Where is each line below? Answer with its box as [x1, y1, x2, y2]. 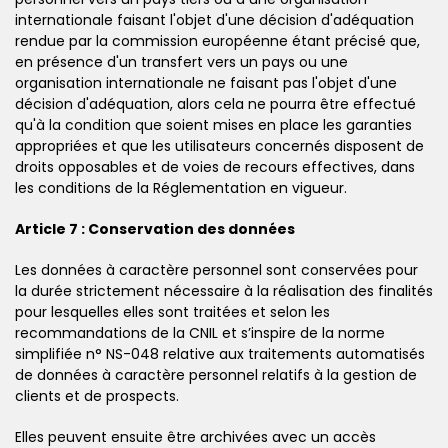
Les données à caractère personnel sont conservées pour [15, 259, 418, 280]
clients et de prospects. [15, 385, 179, 406]
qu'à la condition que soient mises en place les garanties [15, 114, 412, 135]
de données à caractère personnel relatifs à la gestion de [15, 364, 417, 385]
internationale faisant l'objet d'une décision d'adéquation [15, 9, 414, 30]
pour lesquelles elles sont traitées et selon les [15, 301, 330, 322]
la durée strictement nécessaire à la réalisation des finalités [15, 280, 433, 301]
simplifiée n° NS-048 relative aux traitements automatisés [15, 343, 425, 364]
